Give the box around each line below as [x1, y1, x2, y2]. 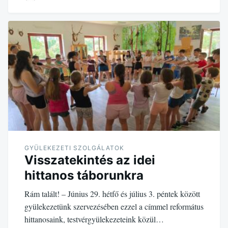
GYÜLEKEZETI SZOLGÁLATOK [24, 144, 124, 152]
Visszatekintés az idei [24, 152, 155, 167]
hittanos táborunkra [24, 167, 144, 183]
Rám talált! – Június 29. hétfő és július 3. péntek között [24, 188, 200, 199]
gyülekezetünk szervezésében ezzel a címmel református [24, 201, 204, 212]
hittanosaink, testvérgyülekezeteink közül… [24, 213, 164, 224]
